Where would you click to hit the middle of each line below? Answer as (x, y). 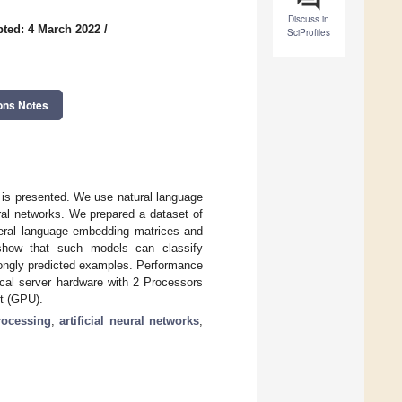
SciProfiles (309, 33)
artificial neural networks (130, 320)
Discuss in (309, 19)
